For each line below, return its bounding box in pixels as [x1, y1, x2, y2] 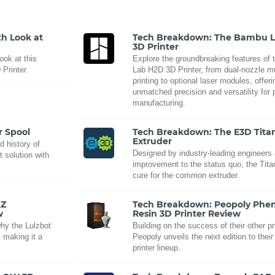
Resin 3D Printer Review [133, 207, 241, 219]
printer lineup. [133, 242, 181, 252]
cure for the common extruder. [133, 170, 240, 180]
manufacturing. [133, 98, 186, 107]
